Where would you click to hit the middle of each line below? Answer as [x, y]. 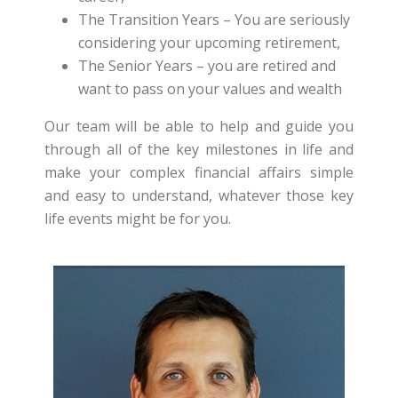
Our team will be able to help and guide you [199, 126]
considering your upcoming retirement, [209, 43]
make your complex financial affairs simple [199, 172]
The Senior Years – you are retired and [207, 66]
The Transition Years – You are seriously [214, 20]
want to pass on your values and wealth [210, 89]
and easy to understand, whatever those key [199, 195]
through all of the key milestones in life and [199, 149]
